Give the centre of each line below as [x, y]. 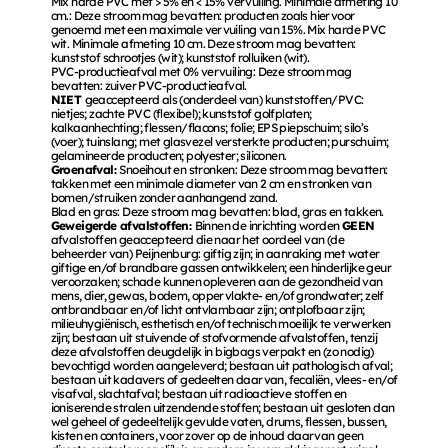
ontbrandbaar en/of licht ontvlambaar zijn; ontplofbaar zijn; [207, 309]
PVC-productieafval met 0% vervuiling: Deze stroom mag [201, 71]
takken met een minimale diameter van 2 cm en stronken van [211, 183]
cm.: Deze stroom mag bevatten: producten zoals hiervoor [202, 15]
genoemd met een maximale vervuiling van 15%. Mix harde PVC [218, 29]
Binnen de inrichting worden [268, 225]
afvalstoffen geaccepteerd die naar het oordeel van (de [197, 239]
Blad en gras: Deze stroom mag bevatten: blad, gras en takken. [218, 211]
